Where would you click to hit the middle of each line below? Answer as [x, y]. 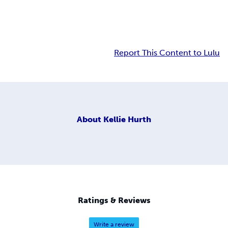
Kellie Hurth [127, 119]
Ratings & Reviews [114, 201]
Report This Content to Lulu [167, 53]
